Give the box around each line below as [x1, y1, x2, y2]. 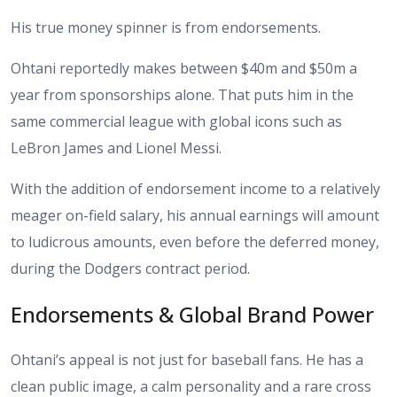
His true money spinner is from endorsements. [11, 18, 321, 37]
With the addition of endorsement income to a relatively [11, 179, 380, 198]
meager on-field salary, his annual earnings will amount [11, 206, 379, 225]
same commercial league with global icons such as [11, 112, 342, 131]
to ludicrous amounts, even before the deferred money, [11, 232, 379, 252]
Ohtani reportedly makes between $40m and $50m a [11, 58, 357, 78]
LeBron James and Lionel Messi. [11, 138, 222, 158]
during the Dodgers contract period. [11, 259, 250, 278]
